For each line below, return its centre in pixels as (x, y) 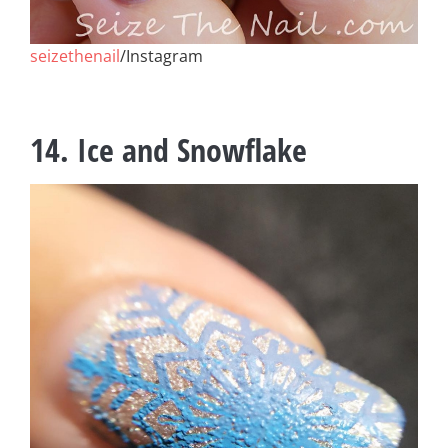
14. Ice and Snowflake (168, 149)
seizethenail (75, 56)
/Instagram (161, 56)
